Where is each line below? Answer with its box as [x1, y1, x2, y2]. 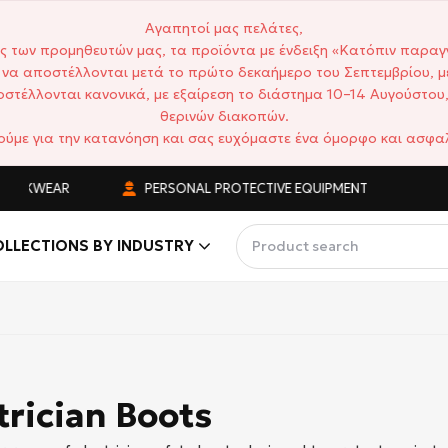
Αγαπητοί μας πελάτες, [145, 19, 303, 37]
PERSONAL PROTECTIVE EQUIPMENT [124, 180, 351, 197]
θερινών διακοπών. [159, 107, 289, 125]
